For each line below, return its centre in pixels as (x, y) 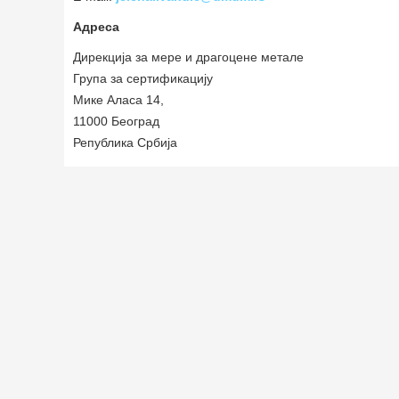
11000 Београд (116, 121)
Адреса (96, 27)
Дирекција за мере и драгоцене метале (188, 57)
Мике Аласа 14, (118, 100)
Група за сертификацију (143, 78)
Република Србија (125, 142)
